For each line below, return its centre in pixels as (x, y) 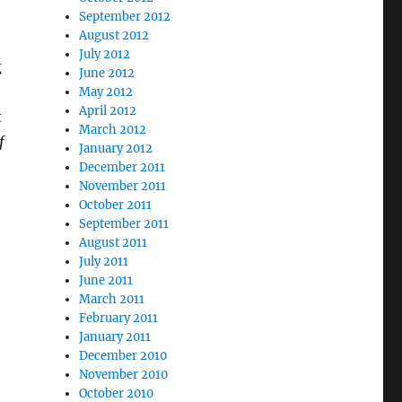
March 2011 (112, 299)
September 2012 (125, 17)
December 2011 (122, 167)
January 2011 (115, 337)
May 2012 (106, 92)
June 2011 (106, 280)
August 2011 (114, 243)
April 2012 (108, 111)
